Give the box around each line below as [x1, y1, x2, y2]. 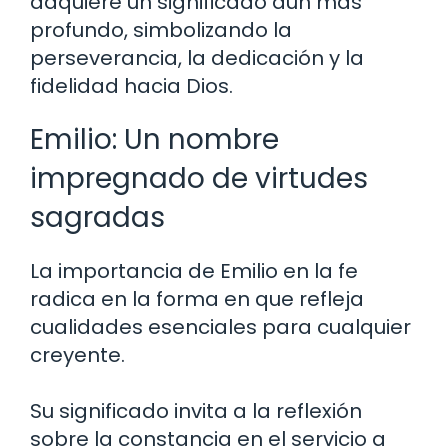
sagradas [30, 198, 165, 238]
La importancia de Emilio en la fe [30, 257, 358, 286]
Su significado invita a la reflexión [30, 397, 362, 426]
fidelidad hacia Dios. [30, 72, 233, 101]
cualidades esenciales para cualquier [30, 313, 411, 342]
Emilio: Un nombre [30, 120, 279, 160]
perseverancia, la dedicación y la [30, 44, 364, 73]
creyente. [30, 341, 125, 370]
